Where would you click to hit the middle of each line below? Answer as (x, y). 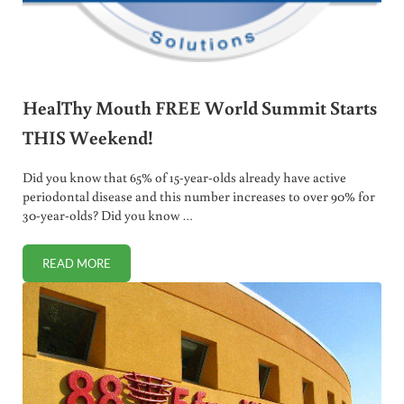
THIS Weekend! (87, 137)
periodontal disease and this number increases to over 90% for (198, 197)
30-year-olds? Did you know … (107, 216)
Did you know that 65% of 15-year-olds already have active (184, 178)
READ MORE (76, 264)
